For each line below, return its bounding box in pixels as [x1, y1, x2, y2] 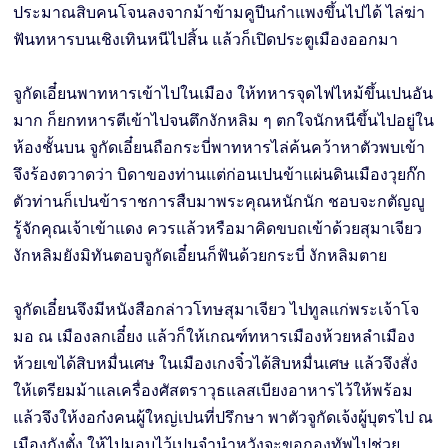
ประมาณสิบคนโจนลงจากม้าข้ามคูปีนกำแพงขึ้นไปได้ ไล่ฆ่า [13, 3, 426, 23]
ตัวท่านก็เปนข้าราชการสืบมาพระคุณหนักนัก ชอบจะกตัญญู [13, 192, 426, 212]
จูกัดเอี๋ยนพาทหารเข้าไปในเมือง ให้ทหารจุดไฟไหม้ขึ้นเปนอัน [13, 84, 434, 104]
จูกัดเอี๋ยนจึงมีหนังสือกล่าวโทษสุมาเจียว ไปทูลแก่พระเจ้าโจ [13, 300, 420, 320]
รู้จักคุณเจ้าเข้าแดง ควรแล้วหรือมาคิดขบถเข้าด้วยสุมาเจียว [13, 219, 423, 239]
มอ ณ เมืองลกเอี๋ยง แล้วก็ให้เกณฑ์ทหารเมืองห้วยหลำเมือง [13, 327, 416, 347]
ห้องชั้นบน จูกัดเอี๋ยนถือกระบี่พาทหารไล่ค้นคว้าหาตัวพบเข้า [13, 138, 426, 158]
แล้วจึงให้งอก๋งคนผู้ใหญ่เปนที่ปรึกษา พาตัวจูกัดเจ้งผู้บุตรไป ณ [13, 408, 434, 428]
